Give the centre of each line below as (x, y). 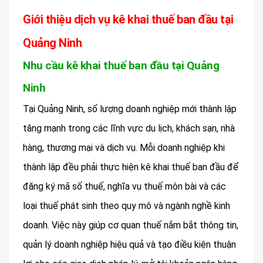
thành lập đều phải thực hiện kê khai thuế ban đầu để (131, 167)
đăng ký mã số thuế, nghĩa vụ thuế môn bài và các (124, 187)
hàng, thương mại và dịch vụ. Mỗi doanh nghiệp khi (124, 148)
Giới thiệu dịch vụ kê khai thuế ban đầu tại (128, 20)
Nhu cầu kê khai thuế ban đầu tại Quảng (121, 66)
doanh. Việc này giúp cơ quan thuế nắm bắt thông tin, (131, 225)
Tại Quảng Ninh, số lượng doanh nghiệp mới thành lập (130, 109)
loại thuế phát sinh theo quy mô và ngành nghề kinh (127, 206)
